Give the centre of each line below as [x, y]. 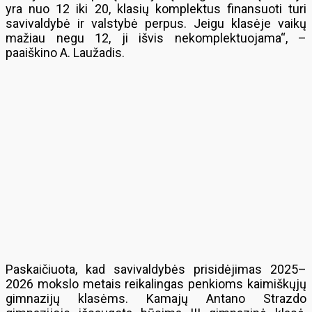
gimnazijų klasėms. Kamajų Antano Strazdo [156, 298]
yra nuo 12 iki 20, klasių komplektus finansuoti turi [156, 9]
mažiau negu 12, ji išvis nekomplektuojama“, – [156, 38]
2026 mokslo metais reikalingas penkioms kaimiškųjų [156, 284]
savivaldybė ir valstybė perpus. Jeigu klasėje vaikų [156, 23]
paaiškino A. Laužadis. [65, 53]
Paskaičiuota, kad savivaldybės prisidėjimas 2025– [156, 269]
